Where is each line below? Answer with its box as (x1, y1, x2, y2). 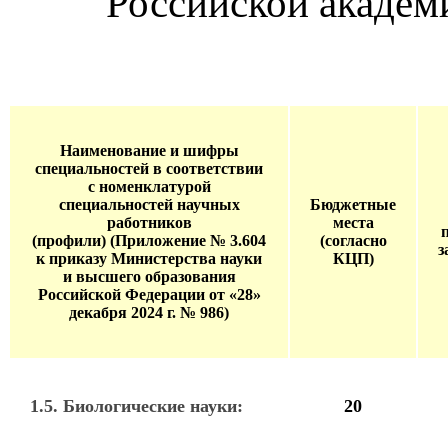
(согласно (319, 232, 387, 249)
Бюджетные (310, 196, 396, 213)
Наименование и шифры (59, 142, 239, 159)
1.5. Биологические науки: (30, 396, 243, 416)
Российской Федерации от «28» (37, 286, 261, 303)
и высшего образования (62, 268, 236, 285)
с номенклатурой (87, 178, 211, 195)
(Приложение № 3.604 (110, 232, 266, 249)
